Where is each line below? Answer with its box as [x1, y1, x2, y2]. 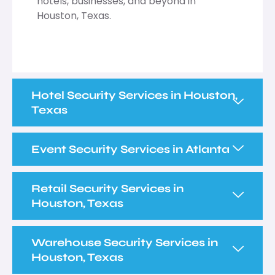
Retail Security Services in [31, 181, 184, 195]
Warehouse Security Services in [31, 235, 218, 249]
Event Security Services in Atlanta [31, 142, 230, 156]
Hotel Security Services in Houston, [31, 88, 238, 102]
